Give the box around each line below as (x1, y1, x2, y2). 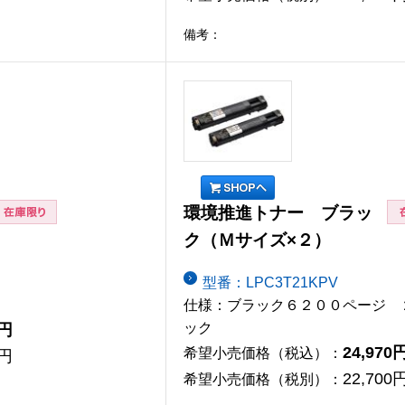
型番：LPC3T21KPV (202, 274, 338, 290)
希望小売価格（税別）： (184, 371, 343, 387)
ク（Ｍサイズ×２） (184, 231, 331, 250)
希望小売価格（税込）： (184, 344, 343, 361)
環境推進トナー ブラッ (184, 203, 372, 223)
